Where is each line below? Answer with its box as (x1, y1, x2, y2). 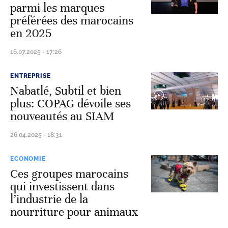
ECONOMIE (10, 155, 46, 162)
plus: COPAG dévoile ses (10, 96, 131, 111)
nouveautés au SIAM (10, 109, 114, 124)
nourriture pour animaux (10, 205, 138, 219)
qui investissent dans (10, 179, 115, 194)
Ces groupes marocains (10, 166, 128, 181)
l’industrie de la (10, 192, 88, 207)
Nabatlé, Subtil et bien (10, 83, 121, 98)
